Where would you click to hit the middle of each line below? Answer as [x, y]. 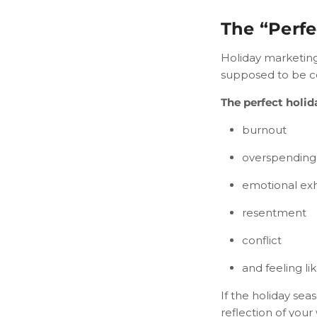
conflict [262, 241]
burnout [264, 130]
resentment [274, 213]
